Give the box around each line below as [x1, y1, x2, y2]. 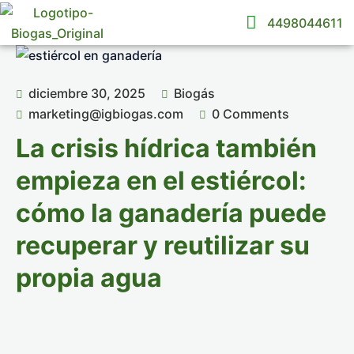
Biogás [174, 85, 215, 101]
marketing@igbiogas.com [28, 106, 183, 122]
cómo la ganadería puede [16, 198, 326, 228]
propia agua [16, 262, 162, 293]
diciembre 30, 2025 [25, 85, 145, 101]
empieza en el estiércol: [16, 165, 307, 196]
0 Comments [212, 106, 289, 122]
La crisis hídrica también [16, 133, 317, 164]
